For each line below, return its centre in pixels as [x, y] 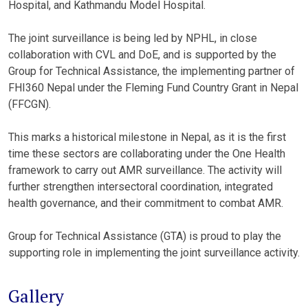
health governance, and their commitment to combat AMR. [146, 203]
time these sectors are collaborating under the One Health [147, 154]
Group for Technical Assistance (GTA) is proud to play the [145, 236]
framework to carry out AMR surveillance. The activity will [145, 170]
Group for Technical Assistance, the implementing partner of [152, 71]
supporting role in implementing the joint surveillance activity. [154, 253]
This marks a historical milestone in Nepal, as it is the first [147, 137]
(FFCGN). [30, 104]
